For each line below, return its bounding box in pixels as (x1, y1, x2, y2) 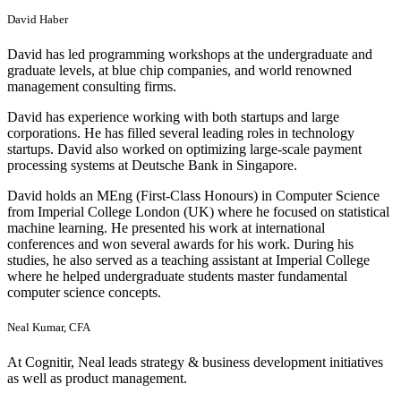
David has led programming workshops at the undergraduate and (7, 46, 372, 62)
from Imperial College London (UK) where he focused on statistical (7, 203, 389, 219)
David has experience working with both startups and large (7, 108, 339, 124)
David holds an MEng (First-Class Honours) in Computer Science (7, 187, 380, 203)
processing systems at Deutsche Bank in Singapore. (7, 157, 297, 173)
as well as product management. (7, 371, 187, 387)
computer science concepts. (7, 284, 161, 300)
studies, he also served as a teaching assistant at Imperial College (7, 252, 370, 268)
